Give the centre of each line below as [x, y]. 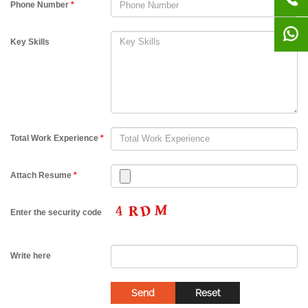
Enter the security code [56, 212]
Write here [31, 256]
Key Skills [30, 42]
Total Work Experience [55, 138]
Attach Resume [42, 175]
